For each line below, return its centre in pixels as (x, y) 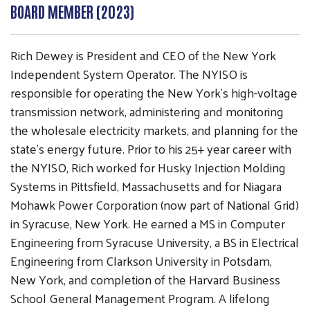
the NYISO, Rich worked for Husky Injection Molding (148, 167)
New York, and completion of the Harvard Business (145, 279)
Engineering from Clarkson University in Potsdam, (141, 260)
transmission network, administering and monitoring (147, 111)
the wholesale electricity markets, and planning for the (154, 129)
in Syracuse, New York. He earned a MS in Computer (148, 223)
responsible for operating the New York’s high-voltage (154, 92)
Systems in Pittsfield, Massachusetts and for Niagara (146, 185)
